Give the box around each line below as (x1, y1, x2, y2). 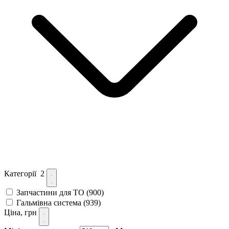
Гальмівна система (16, 198, 83, 207)
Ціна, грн (4, 208, 39, 217)
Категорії (4, 169, 40, 178)
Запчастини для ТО (16, 188, 86, 197)
